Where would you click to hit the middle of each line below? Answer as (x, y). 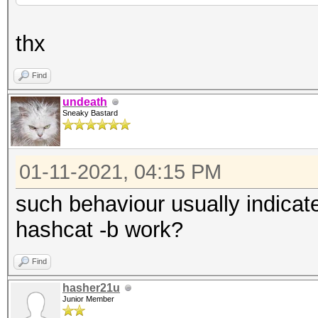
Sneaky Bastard (90, 113)
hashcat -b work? (99, 230)
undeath (85, 102)
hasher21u (91, 288)
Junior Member (88, 299)
